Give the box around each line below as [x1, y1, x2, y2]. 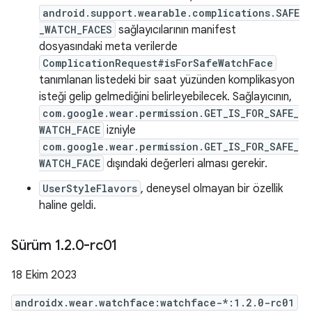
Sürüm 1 [11, 237, 61, 254]
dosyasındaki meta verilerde [39, 40, 178, 54]
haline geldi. [39, 198, 96, 212]
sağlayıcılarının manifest [116, 23, 236, 37]
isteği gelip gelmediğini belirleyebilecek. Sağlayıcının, [39, 90, 292, 104]
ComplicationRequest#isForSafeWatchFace [42, 56, 273, 70]
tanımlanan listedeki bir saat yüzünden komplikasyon [39, 73, 295, 87]
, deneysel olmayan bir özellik [141, 182, 283, 196]
